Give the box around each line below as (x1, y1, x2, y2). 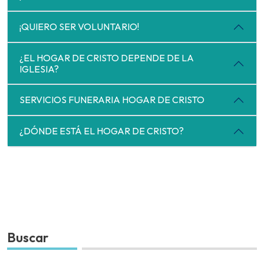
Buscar (7, 229, 48, 246)
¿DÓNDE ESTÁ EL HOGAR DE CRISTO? (19, 125, 184, 137)
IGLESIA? (19, 62, 59, 75)
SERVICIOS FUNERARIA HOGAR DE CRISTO (19, 94, 204, 106)
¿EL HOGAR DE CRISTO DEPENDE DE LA (19, 51, 194, 64)
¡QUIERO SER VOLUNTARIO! (19, 21, 139, 33)
